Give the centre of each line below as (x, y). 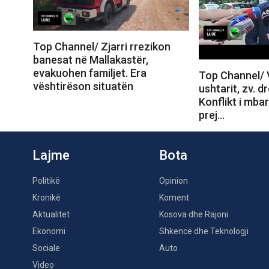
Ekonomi (49, 231)
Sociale (46, 248)
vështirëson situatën (83, 86)
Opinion (174, 181)
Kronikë (47, 198)
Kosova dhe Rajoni (194, 215)
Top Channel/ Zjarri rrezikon (102, 46)
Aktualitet (51, 215)
